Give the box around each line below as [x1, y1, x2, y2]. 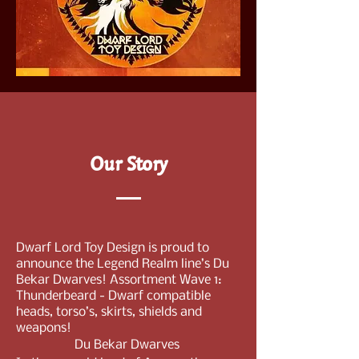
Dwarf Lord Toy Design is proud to [16, 241, 209, 255]
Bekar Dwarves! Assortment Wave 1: [16, 273, 221, 287]
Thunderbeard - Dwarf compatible [16, 289, 211, 303]
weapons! [16, 321, 71, 335]
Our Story [89, 147, 167, 180]
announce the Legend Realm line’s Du [16, 257, 229, 271]
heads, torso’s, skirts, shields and [16, 305, 202, 319]
